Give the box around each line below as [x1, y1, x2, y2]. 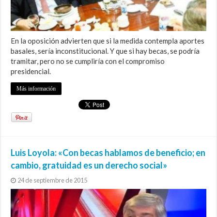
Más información [16, 85, 56, 93]
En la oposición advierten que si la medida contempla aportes [11, 36, 205, 46]
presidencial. [11, 67, 51, 76]
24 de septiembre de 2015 [17, 176, 88, 185]
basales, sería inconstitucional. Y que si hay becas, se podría [11, 46, 200, 56]
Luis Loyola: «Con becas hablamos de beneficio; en [11, 147, 206, 158]
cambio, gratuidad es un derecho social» [11, 160, 168, 171]
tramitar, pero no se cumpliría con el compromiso [11, 57, 165, 66]
